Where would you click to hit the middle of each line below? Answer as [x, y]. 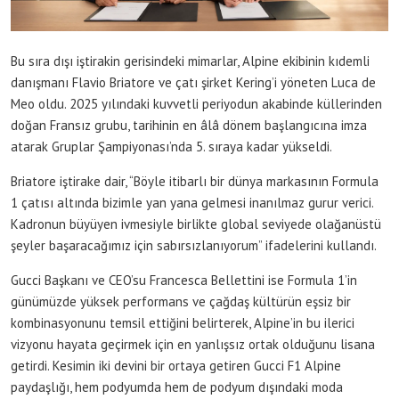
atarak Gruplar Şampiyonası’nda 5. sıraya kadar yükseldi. [171, 146]
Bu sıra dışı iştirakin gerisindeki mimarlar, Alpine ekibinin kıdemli [190, 61]
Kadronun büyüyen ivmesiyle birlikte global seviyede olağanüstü [196, 224]
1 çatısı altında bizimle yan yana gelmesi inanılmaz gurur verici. [192, 202]
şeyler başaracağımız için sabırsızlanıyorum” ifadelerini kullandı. [194, 245]
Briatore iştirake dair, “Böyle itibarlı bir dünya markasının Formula [195, 181]
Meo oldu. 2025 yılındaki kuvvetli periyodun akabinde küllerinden [196, 103]
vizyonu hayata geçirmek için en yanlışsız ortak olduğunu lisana [193, 344]
